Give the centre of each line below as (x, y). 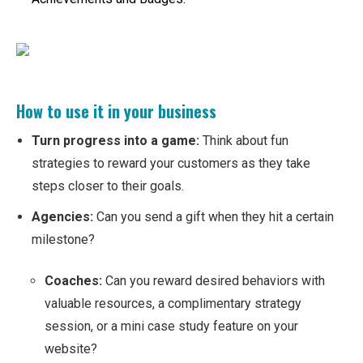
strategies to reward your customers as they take (171, 164)
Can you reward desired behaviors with (215, 280)
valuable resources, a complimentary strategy (173, 303)
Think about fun (246, 141)
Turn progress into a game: (117, 141)
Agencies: (64, 217)
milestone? (63, 240)
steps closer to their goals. (109, 186)
